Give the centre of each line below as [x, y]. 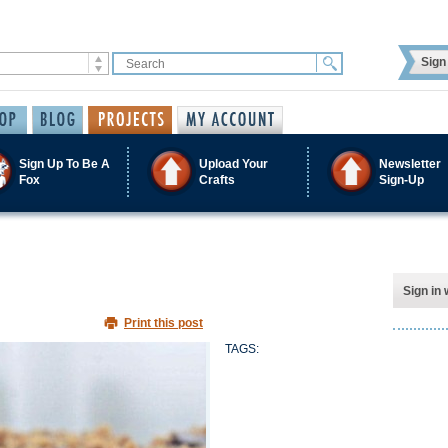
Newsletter [410, 163]
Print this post [163, 323]
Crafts [217, 179]
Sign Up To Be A [64, 163]
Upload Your [233, 163]
